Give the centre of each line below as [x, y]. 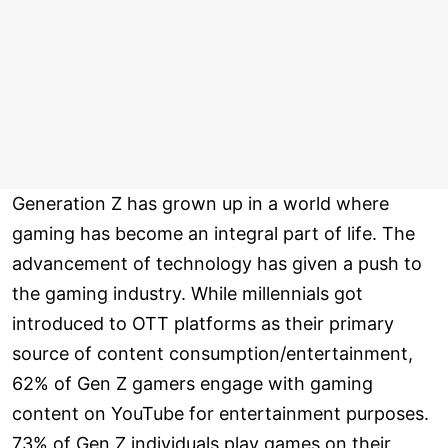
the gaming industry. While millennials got [187, 294]
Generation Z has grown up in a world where [200, 204]
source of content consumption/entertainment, [212, 354]
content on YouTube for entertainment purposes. [220, 414]
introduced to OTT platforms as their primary [203, 324]
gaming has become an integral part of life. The [213, 234]
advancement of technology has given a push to [217, 264]
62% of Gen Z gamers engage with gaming [192, 384]
